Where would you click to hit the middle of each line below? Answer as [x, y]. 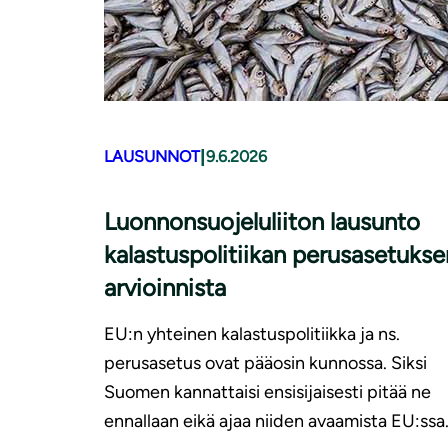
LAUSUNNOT [152, 157]
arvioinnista [165, 287]
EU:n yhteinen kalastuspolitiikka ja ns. [252, 333]
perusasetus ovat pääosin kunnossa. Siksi [265, 362]
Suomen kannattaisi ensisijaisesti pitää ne [267, 391]
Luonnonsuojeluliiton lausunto [262, 221]
